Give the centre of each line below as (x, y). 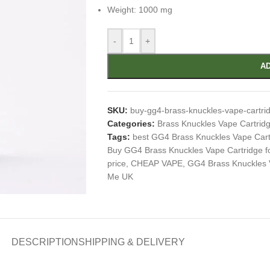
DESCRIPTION (45, 242)
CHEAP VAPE (156, 163)
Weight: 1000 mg (140, 10)
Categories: (131, 124)
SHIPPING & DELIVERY (132, 242)
